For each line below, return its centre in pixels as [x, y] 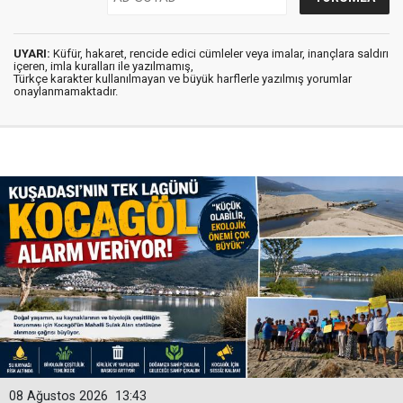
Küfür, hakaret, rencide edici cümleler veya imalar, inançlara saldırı [219, 54]
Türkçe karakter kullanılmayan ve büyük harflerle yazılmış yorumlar [183, 79]
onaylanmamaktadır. [66, 92]
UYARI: [32, 54]
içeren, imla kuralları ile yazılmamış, [103, 67]
